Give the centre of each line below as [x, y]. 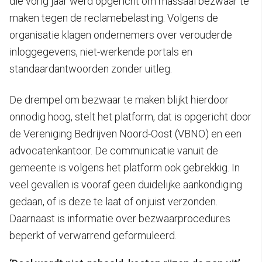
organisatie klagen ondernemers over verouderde [121, 35]
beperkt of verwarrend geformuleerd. [93, 235]
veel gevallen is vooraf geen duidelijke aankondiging [126, 184]
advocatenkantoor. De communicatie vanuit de [114, 150]
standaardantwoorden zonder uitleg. [91, 68]
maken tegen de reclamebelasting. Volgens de [114, 18]
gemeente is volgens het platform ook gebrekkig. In [125, 167]
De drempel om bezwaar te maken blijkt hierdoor [119, 99]
